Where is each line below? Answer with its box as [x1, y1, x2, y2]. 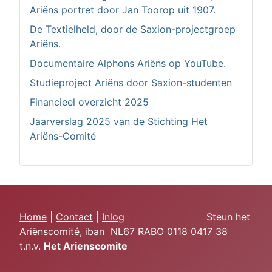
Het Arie [44, 240, 83, 252]
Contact [56, 211, 93, 223]
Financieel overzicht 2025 [30, 95, 149, 108]
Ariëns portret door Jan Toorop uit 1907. [30, 3, 216, 16]
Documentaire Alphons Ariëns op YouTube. [30, 56, 226, 69]
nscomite [83, 240, 127, 252]
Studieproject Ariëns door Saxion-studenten [30, 76, 232, 89]
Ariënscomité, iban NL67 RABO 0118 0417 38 [19, 225, 228, 237]
